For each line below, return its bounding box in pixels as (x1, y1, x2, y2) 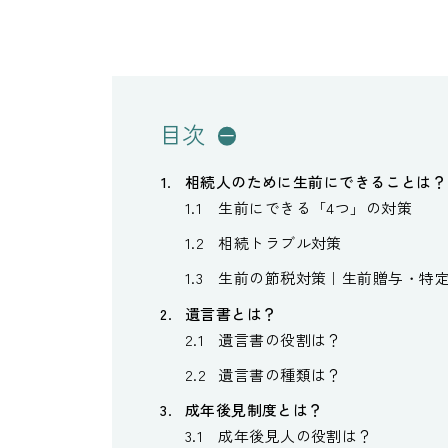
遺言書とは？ (184, 302, 278, 324)
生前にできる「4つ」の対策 (218, 196, 413, 218)
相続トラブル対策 (218, 231, 342, 253)
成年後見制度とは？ (184, 399, 324, 421)
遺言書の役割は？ (218, 328, 342, 350)
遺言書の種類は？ (218, 363, 342, 385)
